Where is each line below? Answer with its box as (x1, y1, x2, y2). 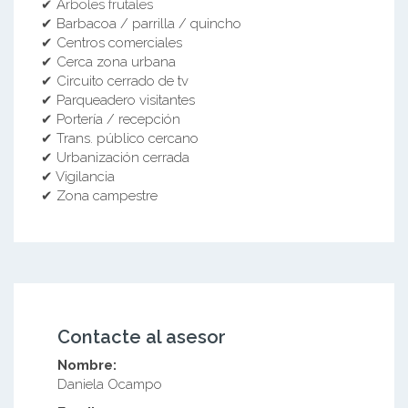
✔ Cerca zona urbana (41, 53, 176, 70)
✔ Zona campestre (41, 187, 158, 204)
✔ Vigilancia (41, 168, 115, 185)
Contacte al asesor (56, 325, 226, 348)
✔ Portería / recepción (41, 110, 180, 127)
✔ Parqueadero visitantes (41, 91, 195, 108)
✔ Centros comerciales (41, 34, 182, 51)
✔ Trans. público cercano (41, 129, 199, 147)
